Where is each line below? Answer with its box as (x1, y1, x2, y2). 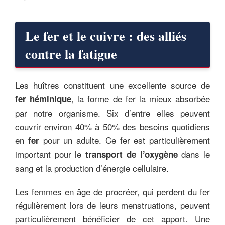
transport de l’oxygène (85, 148, 178, 160)
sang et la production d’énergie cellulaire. (15, 161, 169, 174)
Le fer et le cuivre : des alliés (25, 26, 186, 45)
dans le (177, 147, 210, 160)
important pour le (15, 147, 86, 160)
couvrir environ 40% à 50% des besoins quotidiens (15, 120, 210, 133)
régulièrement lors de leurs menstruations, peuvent (15, 198, 210, 211)
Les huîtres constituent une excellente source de (15, 78, 210, 91)
